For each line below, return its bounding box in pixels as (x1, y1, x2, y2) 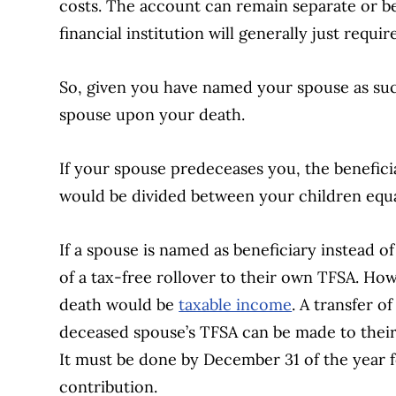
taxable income (179, 293, 293, 315)
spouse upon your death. (59, 103, 246, 125)
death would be (59, 293, 179, 315)
